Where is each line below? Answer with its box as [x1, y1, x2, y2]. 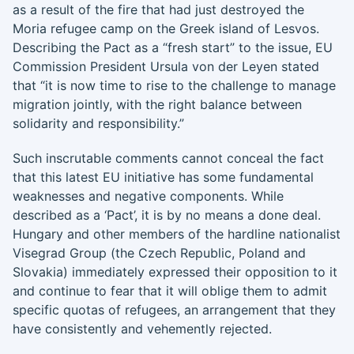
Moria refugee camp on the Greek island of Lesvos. [13, 21, 319, 36]
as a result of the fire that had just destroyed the [13, 2, 304, 17]
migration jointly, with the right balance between [13, 96, 302, 112]
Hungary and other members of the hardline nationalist [13, 226, 341, 242]
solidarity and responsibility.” [13, 115, 184, 131]
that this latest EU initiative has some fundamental [13, 169, 314, 185]
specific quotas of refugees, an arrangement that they [13, 302, 336, 318]
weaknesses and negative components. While [13, 188, 284, 204]
